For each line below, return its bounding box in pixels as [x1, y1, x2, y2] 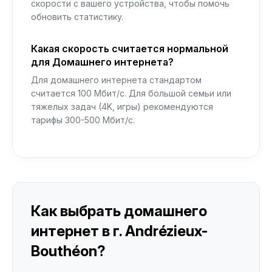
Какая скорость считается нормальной [31, 42, 228, 55]
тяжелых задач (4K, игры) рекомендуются [31, 101, 213, 112]
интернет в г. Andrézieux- [31, 222, 208, 240]
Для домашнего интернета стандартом [31, 75, 202, 85]
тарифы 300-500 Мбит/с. [31, 115, 135, 125]
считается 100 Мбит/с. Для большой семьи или [31, 88, 231, 98]
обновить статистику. [31, 12, 123, 22]
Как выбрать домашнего [31, 202, 207, 220]
